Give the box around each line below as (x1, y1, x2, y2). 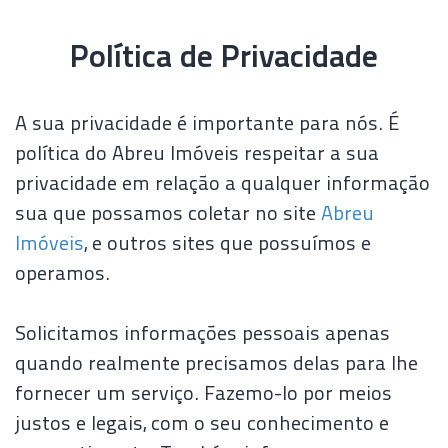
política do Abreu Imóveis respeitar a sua (15, 145, 379, 165)
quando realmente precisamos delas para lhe (15, 355, 418, 375)
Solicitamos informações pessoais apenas (15, 325, 390, 345)
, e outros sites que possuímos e (84, 235, 371, 255)
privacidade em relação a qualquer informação (15, 175, 430, 195)
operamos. (15, 265, 110, 285)
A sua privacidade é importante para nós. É (15, 115, 400, 135)
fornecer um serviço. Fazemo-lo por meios (15, 385, 392, 405)
